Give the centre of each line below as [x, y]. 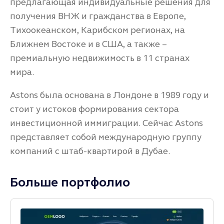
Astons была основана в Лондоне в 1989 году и [109, 95]
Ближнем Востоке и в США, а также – [88, 44]
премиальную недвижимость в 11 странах [100, 58]
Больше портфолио [70, 183]
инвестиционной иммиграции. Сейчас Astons [106, 123]
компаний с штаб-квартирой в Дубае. [90, 151]
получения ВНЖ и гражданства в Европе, [98, 16]
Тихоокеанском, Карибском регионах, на [97, 30]
